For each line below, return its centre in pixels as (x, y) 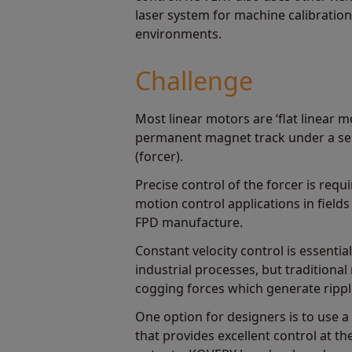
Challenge (194, 81)
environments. (178, 34)
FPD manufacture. (189, 222)
